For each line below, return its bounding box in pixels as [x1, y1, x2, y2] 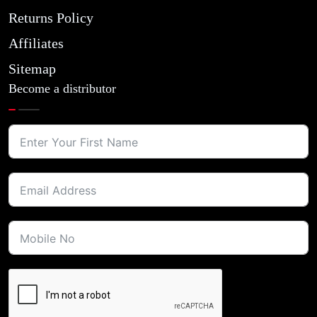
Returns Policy [8, 10, 93, 25]
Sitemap [8, 61, 56, 76]
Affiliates [8, 35, 64, 51]
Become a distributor [8, 81, 116, 96]
